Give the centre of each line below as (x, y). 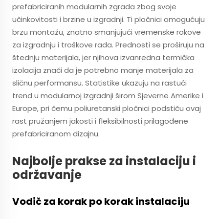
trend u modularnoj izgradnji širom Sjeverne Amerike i (108, 96)
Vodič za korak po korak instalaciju (101, 201)
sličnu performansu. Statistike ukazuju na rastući (99, 83)
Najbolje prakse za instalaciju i (104, 161)
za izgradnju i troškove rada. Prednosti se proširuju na (108, 45)
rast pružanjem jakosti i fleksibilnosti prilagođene (100, 121)
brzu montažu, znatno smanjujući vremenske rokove (107, 32)
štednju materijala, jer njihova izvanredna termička (103, 57)
